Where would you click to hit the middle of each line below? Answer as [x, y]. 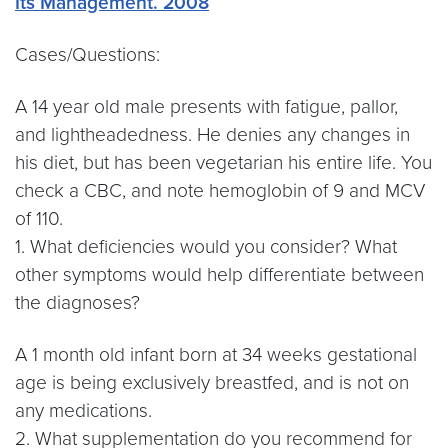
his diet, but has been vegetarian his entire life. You [223, 162]
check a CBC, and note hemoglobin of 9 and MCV [220, 190]
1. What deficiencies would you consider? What [206, 246]
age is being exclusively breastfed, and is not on [212, 382]
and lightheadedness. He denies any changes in [212, 134]
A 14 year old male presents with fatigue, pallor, [206, 106]
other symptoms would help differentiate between [219, 274]
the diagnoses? [77, 302]
